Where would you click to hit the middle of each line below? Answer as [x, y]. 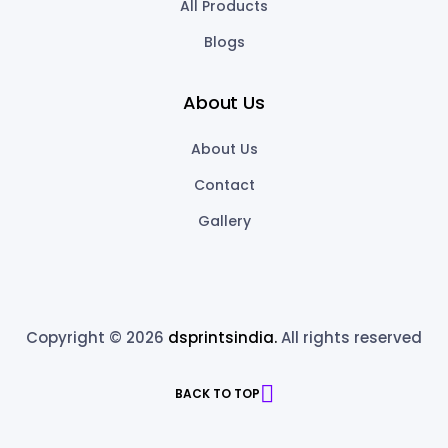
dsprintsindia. [222, 338]
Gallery [224, 221]
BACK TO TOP [217, 394]
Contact [224, 185]
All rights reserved [349, 338]
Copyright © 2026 [97, 338]
